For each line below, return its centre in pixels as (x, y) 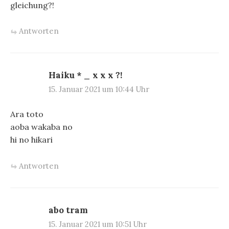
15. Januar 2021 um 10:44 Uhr (99, 89)
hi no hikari (31, 140)
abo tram (68, 210)
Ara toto (27, 114)
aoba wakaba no (41, 127)
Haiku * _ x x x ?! (85, 75)
